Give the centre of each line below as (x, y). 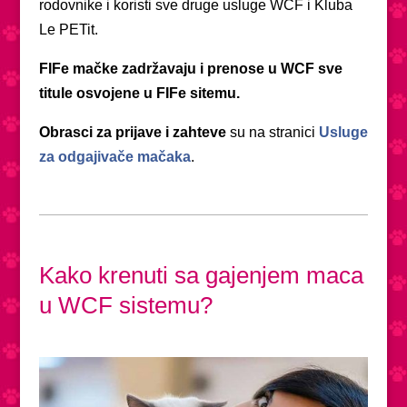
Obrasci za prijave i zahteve (132, 132)
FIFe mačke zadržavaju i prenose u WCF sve (190, 68)
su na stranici (272, 132)
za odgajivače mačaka (114, 156)
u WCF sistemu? (125, 305)
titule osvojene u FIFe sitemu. (139, 93)
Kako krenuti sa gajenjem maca (201, 275)
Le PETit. (68, 29)
